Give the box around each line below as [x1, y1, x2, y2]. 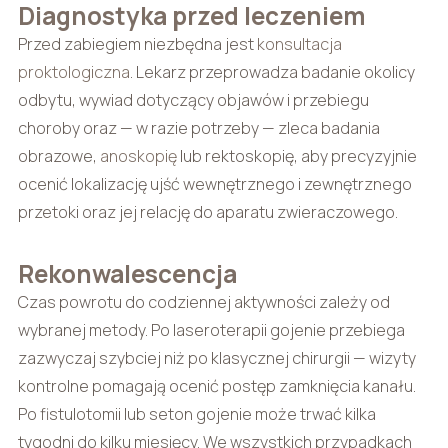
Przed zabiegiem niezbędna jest [17, 32, 257, 55]
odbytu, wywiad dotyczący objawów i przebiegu [17, 88, 369, 111]
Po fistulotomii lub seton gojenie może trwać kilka [17, 402, 376, 425]
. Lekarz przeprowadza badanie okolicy [129, 60, 415, 83]
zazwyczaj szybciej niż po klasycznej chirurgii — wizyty [17, 346, 416, 369]
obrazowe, [17, 144, 100, 167]
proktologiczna [17, 60, 130, 83]
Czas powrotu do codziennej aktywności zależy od [17, 290, 390, 313]
